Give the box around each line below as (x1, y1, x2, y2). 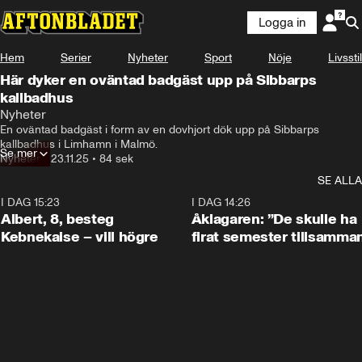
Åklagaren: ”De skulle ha (191, 210, 357, 228)
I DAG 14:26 (191, 196, 250, 209)
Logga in (259, 15, 305, 30)
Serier (61, 51, 91, 65)
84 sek (99, 152, 133, 166)
